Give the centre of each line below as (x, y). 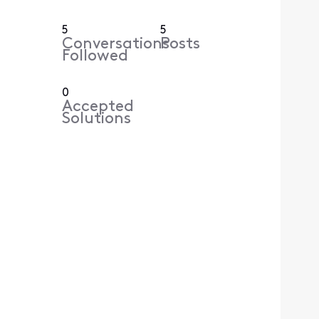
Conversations (116, 45)
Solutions (97, 120)
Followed (95, 57)
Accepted (98, 108)
